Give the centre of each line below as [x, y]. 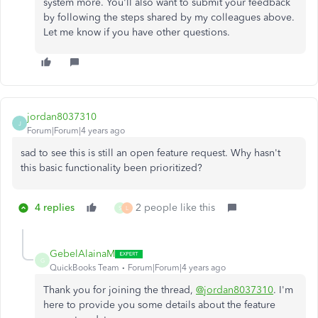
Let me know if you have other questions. [138, 32]
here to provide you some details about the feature [159, 305]
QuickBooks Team [84, 268]
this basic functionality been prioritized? [113, 168]
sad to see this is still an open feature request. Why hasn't [150, 153]
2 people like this [175, 208]
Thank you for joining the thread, [120, 290]
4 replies [55, 208]
